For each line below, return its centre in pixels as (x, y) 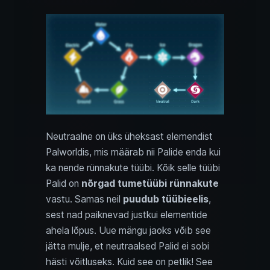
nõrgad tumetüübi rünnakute (150, 183)
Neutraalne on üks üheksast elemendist (129, 136)
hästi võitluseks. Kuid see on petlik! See (129, 262)
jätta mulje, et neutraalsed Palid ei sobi (127, 246)
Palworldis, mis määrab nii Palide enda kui (133, 152)
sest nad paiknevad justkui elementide (127, 215)
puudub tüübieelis (166, 199)
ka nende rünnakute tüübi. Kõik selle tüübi (133, 168)
